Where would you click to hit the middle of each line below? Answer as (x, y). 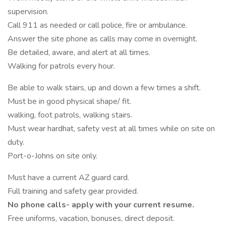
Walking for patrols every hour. (61, 66)
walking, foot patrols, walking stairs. (70, 115)
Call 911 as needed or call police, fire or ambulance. (97, 25)
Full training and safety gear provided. (73, 191)
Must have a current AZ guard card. (68, 178)
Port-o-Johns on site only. (52, 156)
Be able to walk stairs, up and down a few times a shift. (104, 88)
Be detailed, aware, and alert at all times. (79, 52)
